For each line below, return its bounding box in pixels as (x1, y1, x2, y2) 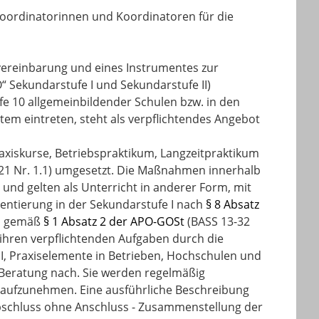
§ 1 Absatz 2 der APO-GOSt (43, 214, 184, 229)
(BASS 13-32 (184, 214, 250, 229)
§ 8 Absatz (206, 197, 259, 212)
